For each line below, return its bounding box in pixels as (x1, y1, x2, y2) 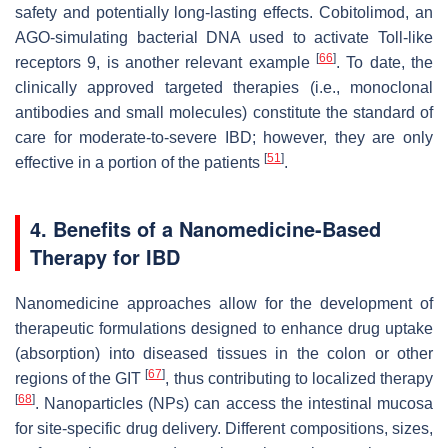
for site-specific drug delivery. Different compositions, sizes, (15, 419, 433, 437)
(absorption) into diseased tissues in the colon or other (15, 344, 433, 362)
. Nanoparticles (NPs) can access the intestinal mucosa (35, 394, 433, 412)
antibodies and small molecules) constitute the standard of (15, 103, 433, 121)
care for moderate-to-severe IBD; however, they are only (15, 128, 433, 146)
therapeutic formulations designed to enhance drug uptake (15, 319, 433, 337)
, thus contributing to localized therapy (165, 369, 434, 387)
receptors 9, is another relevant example (15, 53, 316, 71)
